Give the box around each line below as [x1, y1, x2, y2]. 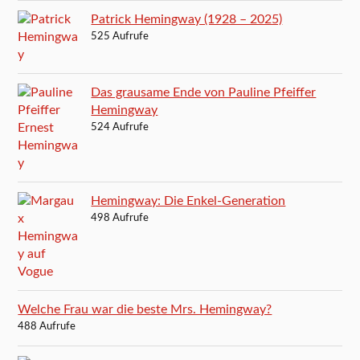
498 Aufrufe [91, 212, 149, 223]
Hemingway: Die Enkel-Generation [91, 194, 286, 207]
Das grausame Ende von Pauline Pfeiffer [91, 85, 317, 99]
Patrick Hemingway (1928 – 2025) [91, 12, 283, 26]
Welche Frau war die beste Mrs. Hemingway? [18, 302, 272, 316]
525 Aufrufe [91, 31, 149, 42]
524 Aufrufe [91, 121, 149, 133]
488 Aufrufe [18, 321, 76, 332]
